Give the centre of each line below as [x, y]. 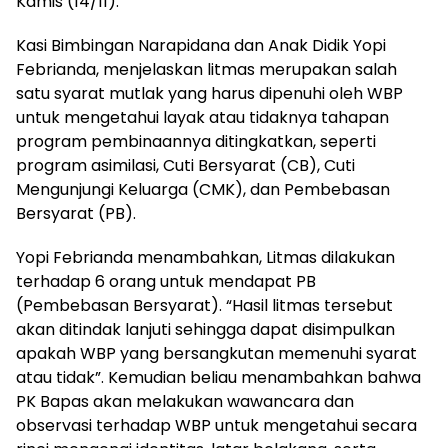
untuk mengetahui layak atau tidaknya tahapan [202, 117]
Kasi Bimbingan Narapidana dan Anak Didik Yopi [201, 45]
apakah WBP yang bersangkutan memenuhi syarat [216, 353]
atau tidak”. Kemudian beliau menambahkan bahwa [218, 377]
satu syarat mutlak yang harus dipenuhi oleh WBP [209, 93]
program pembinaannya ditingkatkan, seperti [196, 141]
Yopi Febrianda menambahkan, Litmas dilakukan [205, 257]
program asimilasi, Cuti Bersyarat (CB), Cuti [185, 165]
